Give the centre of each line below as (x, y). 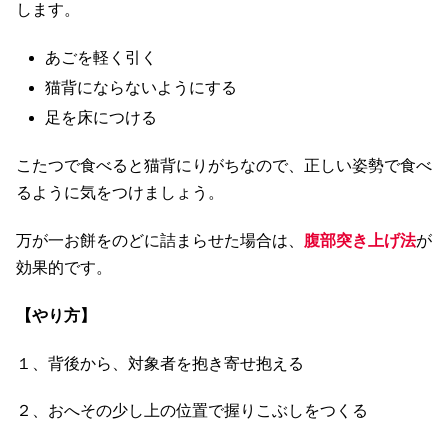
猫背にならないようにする (141, 88)
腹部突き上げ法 (360, 240)
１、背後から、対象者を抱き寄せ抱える (160, 363)
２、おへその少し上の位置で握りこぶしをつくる (192, 411)
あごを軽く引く (101, 58)
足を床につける (101, 118)
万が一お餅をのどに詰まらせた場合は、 (160, 240)
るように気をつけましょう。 (120, 193)
